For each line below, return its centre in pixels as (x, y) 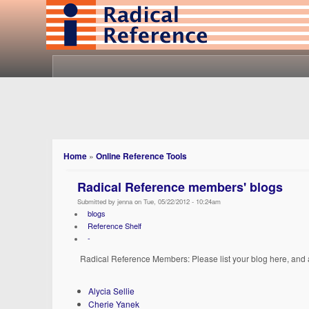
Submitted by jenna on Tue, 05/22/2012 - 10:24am (149, 201)
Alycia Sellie (112, 290)
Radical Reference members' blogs (180, 187)
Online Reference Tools (142, 156)
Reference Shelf (114, 226)
